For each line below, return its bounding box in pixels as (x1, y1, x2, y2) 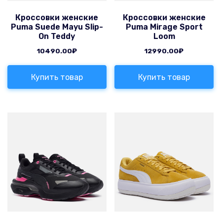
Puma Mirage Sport (125, 22, 203, 32)
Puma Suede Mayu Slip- (10, 22, 103, 32)
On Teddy (38, 32, 75, 41)
